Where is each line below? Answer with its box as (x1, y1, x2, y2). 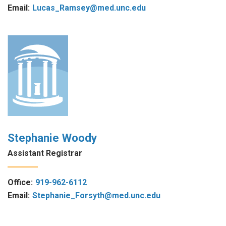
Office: (8, 177, 33, 187)
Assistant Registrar (8, 148, 82, 158)
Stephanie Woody (8, 131, 97, 144)
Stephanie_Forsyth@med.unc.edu (32, 190, 160, 200)
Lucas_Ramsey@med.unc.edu (32, 3, 146, 13)
